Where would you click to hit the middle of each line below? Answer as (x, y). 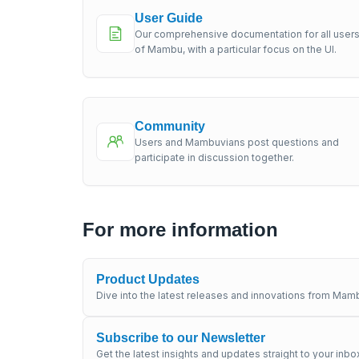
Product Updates (148, 279)
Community (170, 126)
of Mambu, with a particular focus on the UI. (236, 49)
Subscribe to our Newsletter (181, 338)
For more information (180, 230)
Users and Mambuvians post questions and (237, 142)
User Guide (169, 18)
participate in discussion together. (214, 157)
